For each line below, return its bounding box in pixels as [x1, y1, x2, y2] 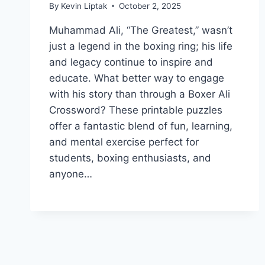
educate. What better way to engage [49, 72, 224, 84]
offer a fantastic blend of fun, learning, [49, 119, 232, 132]
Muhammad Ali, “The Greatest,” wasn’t [49, 24, 232, 36]
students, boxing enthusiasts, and [49, 151, 211, 164]
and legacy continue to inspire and [49, 56, 213, 68]
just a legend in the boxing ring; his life [49, 40, 232, 52]
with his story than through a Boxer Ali [49, 88, 230, 100]
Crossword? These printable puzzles [49, 104, 222, 116]
